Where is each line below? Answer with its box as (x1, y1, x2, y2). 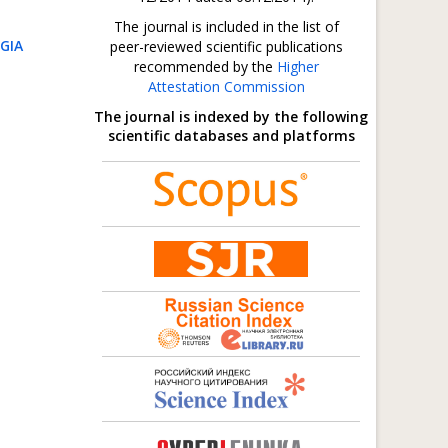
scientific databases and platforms (107, 126, 355, 145)
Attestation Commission (147, 77, 305, 96)
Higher (276, 57, 319, 76)
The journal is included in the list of (113, 17, 339, 36)
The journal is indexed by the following (94, 107, 368, 126)
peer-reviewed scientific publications (109, 37, 343, 56)
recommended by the (133, 57, 277, 76)
